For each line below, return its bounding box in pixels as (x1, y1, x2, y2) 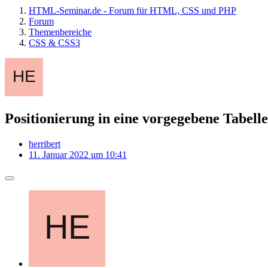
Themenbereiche (29, 27, 92, 37)
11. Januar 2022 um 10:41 (29, 149, 127, 160)
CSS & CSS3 (29, 38, 80, 48)
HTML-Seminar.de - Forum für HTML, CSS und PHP (29, 5, 236, 16)
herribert (29, 138, 60, 149)
